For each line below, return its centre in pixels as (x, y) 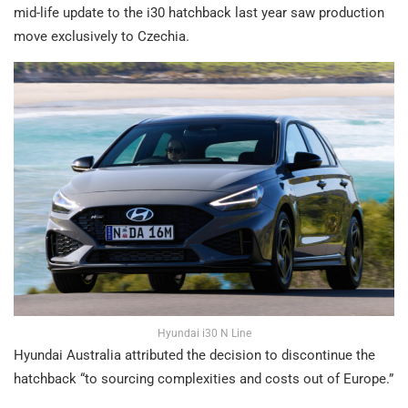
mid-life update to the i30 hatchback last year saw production (199, 13)
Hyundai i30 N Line (204, 333)
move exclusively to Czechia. (102, 37)
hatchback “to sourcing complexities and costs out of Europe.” (204, 378)
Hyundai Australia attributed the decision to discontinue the (194, 355)
